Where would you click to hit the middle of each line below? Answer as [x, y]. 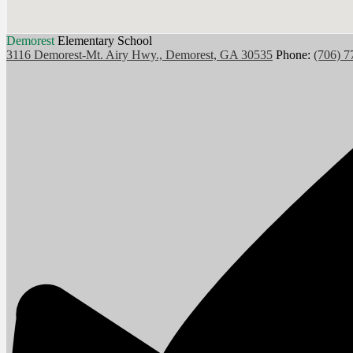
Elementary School [105, 41]
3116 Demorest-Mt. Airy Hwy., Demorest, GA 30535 [139, 55]
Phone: [295, 55]
